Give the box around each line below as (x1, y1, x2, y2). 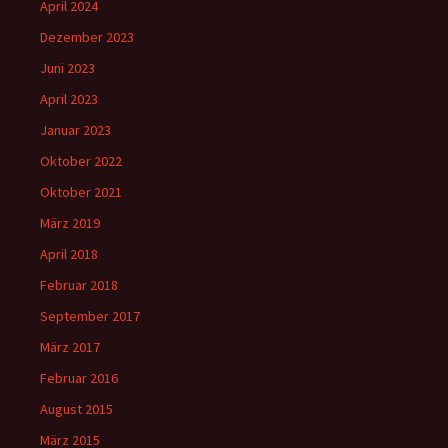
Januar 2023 (40, 121, 111, 139)
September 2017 (40, 307, 140, 325)
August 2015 (40, 400, 113, 418)
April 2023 (40, 90, 98, 108)
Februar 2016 (40, 369, 118, 387)
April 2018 (40, 245, 98, 263)
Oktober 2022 (40, 152, 122, 170)
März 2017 (40, 338, 100, 356)
